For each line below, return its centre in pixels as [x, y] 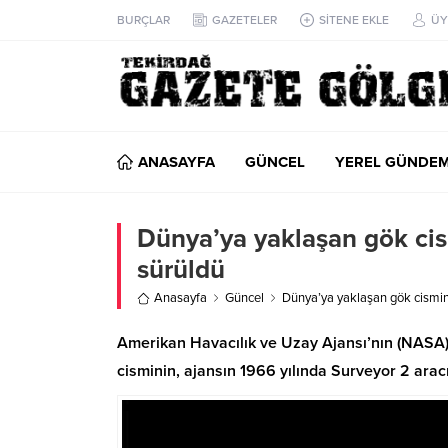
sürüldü [181, 269]
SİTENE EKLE [354, 20]
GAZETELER [244, 20]
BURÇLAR [143, 20]
